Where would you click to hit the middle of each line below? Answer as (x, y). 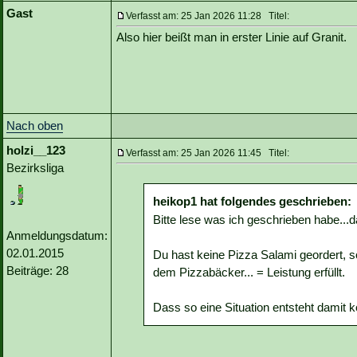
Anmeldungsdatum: (57, 236)
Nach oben (35, 126)
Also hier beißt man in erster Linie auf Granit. (231, 37)
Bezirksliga (35, 168)
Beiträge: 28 (37, 271)
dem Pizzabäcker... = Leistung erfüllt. (249, 273)
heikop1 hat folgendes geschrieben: (252, 202)
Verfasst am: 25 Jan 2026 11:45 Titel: (208, 153)
